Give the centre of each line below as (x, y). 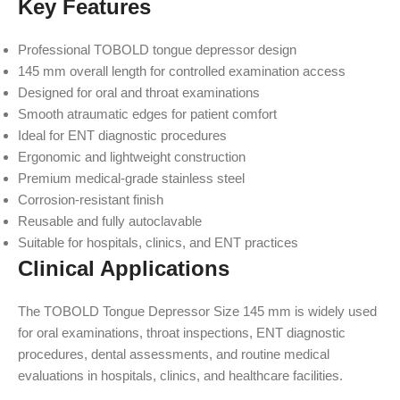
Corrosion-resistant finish (91, 200)
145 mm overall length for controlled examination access (182, 71)
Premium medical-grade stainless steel (131, 178)
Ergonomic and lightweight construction (132, 157)
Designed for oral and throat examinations (139, 92)
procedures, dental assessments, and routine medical (174, 354)
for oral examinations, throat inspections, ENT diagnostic (182, 333)
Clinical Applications (124, 268)
